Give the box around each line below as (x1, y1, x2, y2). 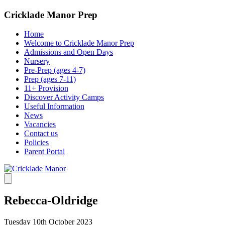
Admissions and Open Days (24, 48, 113, 57)
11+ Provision (24, 84, 68, 93)
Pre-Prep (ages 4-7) (24, 66, 85, 75)
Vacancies (24, 120, 56, 129)
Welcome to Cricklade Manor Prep (24, 39, 134, 48)
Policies (24, 138, 49, 147)
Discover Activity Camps (24, 93, 104, 102)
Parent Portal (24, 147, 65, 156)
